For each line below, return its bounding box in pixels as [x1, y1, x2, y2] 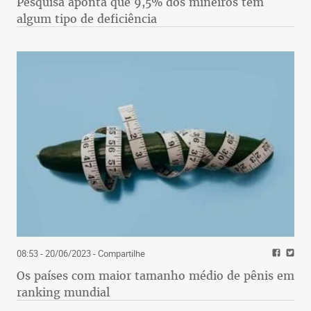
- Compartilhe [91, 246, 145, 260]
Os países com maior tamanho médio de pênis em [17, 267, 294, 283]
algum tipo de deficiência [17, 11, 157, 27]
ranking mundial [17, 284, 110, 300]
